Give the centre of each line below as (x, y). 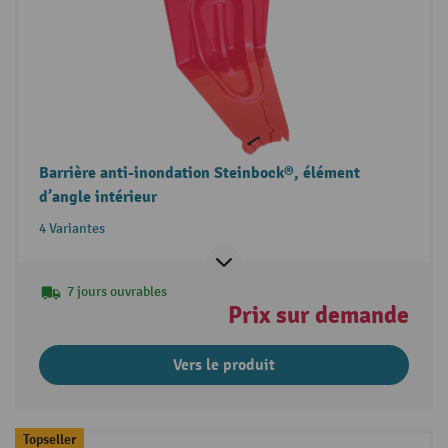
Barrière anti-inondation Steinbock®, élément (199, 172)
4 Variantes (71, 228)
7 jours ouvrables (116, 291)
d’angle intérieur (97, 196)
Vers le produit (224, 364)
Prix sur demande (319, 314)
